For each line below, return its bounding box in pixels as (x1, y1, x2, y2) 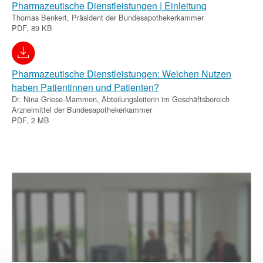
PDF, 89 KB (12, 22, 52, 33)
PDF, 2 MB (12, 114, 49, 126)
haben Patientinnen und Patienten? (12, 80, 159, 94)
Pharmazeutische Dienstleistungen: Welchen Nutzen (12, 66, 231, 80)
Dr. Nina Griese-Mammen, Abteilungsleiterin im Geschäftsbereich (12, 93, 230, 104)
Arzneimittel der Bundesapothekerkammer (12, 103, 152, 115)
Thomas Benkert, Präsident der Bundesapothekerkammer (12, 11, 204, 23)
